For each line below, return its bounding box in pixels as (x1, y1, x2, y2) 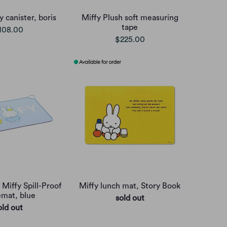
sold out (115, 194, 144, 202)
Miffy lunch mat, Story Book (79, 181, 180, 190)
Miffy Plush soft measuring (81, 13, 178, 22)
